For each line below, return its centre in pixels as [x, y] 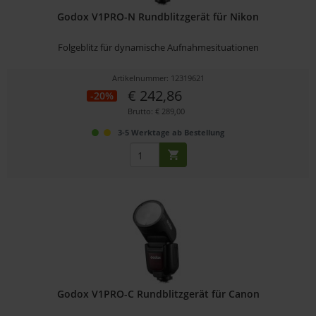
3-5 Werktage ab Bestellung [171, 133]
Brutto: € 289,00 [157, 111]
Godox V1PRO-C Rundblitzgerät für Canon [158, 293]
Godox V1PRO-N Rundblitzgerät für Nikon [158, 17]
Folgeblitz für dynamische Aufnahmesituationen [158, 48]
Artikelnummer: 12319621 [158, 78]
